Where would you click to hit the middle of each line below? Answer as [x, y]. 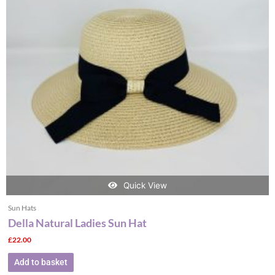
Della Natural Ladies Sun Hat [77, 223]
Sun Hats [22, 208]
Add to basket [41, 262]
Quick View [145, 185]
